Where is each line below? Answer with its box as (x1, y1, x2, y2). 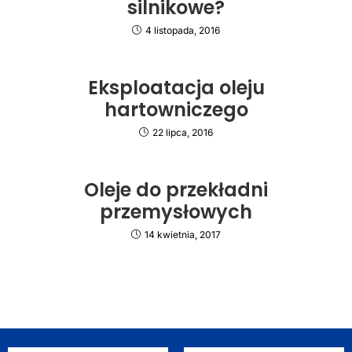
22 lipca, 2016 (152, 126, 213, 138)
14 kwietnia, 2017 (145, 229, 221, 240)
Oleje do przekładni (84, 177, 268, 203)
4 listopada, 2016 (145, 24, 220, 36)
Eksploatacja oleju (87, 75, 265, 101)
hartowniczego (104, 97, 248, 123)
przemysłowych (100, 199, 252, 225)
